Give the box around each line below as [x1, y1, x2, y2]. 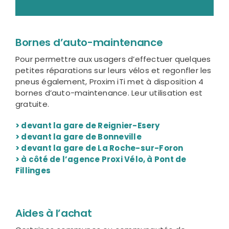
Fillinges [15, 165, 51, 176]
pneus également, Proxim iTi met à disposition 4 [15, 76, 204, 87]
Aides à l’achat [15, 206, 92, 221]
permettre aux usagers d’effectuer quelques [32, 54, 211, 65]
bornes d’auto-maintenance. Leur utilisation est [15, 87, 203, 99]
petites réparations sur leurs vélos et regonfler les [15, 65, 212, 76]
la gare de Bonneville [51, 131, 142, 143]
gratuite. [15, 99, 50, 110]
